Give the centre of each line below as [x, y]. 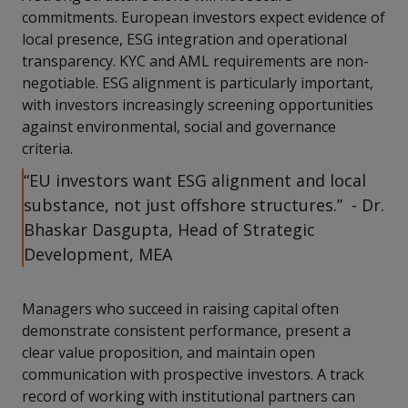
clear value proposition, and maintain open [168, 352]
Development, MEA [98, 254]
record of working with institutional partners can [189, 396]
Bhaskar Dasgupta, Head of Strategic [169, 229]
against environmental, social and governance [179, 127]
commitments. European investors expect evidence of [204, 17]
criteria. [47, 148]
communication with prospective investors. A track [193, 374]
